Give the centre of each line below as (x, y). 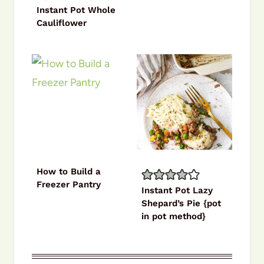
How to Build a (69, 171)
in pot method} (174, 216)
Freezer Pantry (69, 184)
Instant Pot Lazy (177, 190)
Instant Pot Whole (76, 10)
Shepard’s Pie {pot (181, 203)
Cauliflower (62, 23)
